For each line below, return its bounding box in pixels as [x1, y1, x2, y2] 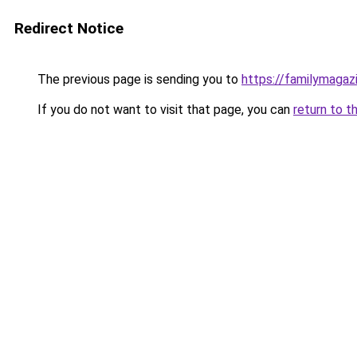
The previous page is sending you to [34, 72, 241, 87]
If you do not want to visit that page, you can [34, 102, 293, 117]
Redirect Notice [14, 19, 124, 37]
